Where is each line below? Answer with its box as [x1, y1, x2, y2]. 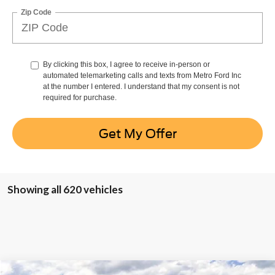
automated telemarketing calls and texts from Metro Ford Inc [43, 71, 241, 80]
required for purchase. [43, 93, 117, 103]
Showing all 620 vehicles [7, 183, 123, 196]
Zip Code [21, 7, 52, 17]
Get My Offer [98, 126, 177, 141]
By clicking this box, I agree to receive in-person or [43, 60, 210, 69]
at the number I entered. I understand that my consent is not [43, 82, 239, 91]
